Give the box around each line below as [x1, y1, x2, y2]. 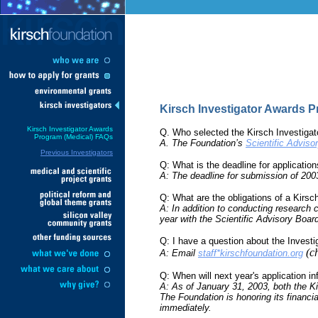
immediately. [160, 302, 212, 313]
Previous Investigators [40, 148, 113, 156]
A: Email [160, 248, 198, 258]
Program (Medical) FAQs [34, 133, 113, 141]
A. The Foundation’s [160, 138, 246, 148]
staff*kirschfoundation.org [198, 248, 303, 258]
